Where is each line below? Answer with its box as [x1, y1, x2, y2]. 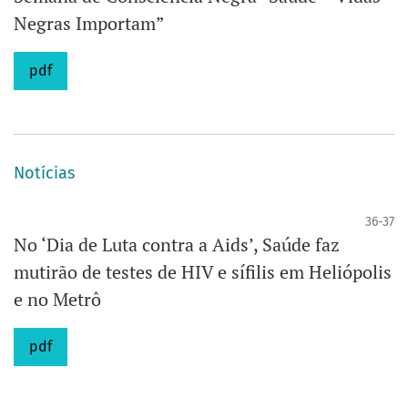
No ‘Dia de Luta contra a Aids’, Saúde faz [14, 231, 340, 257]
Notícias [14, 162, 75, 183]
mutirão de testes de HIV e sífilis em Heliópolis [14, 259, 392, 284]
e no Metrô [14, 286, 101, 311]
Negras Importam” [14, 10, 164, 36]
